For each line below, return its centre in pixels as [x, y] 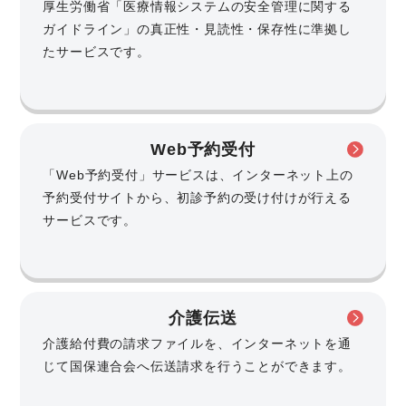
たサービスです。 [97, 51]
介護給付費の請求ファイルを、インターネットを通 [197, 343]
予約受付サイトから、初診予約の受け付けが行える [197, 197]
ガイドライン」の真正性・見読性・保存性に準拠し [197, 29]
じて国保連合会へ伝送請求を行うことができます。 [197, 366]
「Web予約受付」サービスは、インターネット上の [198, 174]
